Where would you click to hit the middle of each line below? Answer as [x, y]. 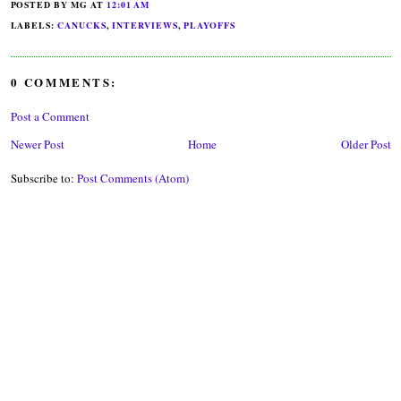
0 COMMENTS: [64, 82]
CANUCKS [82, 25]
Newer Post [37, 144]
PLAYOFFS [210, 25]
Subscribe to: [43, 178]
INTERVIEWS [145, 25]
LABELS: [34, 25]
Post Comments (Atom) [132, 178]
